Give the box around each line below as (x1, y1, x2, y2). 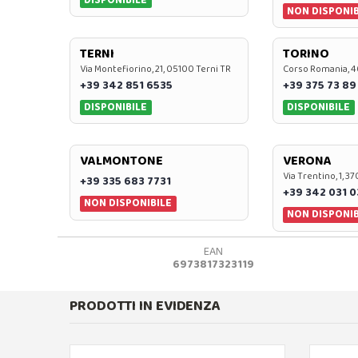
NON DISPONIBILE (84, 194, 173, 213)
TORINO (282, 44, 329, 64)
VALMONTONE (80, 151, 163, 172)
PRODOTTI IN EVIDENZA (70, 294, 221, 317)
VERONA (282, 151, 332, 172)
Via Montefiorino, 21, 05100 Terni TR (80, 62, 231, 77)
